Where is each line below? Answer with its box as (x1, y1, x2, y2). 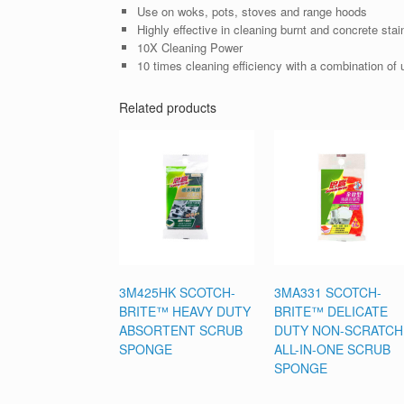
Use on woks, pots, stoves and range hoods (136, 3, 367, 21)
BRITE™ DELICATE (273, 302, 388, 321)
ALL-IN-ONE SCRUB (273, 340, 390, 359)
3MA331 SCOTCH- (273, 283, 381, 302)
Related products (119, 98, 216, 117)
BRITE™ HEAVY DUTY (119, 302, 251, 321)
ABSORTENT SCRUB (119, 321, 243, 340)
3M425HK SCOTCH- (119, 283, 235, 302)
